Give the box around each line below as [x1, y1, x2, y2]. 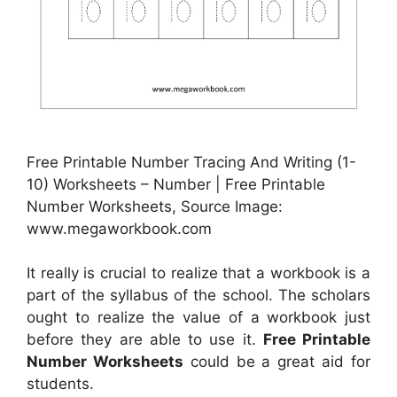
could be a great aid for [183, 353, 371, 371]
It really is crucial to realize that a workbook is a [27, 264, 370, 283]
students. [27, 375, 94, 393]
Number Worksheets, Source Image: [27, 197, 283, 215]
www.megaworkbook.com [27, 219, 212, 237]
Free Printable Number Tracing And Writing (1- [27, 152, 356, 171]
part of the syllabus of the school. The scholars [27, 286, 370, 305]
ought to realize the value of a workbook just [27, 308, 370, 327]
